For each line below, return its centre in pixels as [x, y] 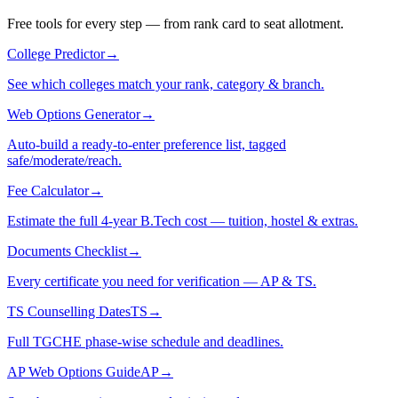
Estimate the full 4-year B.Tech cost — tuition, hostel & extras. [183, 221]
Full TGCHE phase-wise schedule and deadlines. [145, 342]
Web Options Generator [74, 115]
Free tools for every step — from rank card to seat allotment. [175, 24]
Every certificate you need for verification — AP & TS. [162, 282]
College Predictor [56, 54]
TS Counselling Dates [69, 312]
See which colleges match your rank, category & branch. [166, 84]
